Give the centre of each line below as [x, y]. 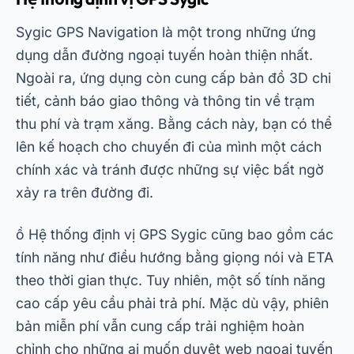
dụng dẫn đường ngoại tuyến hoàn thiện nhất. [164, 55]
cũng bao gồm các [270, 234]
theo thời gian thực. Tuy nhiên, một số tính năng [171, 280]
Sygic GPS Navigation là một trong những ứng [166, 32]
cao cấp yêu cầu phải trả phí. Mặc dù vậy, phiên [172, 303]
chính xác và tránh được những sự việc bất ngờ [170, 169]
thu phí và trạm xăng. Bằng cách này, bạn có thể [174, 124]
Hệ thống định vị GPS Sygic [118, 234]
